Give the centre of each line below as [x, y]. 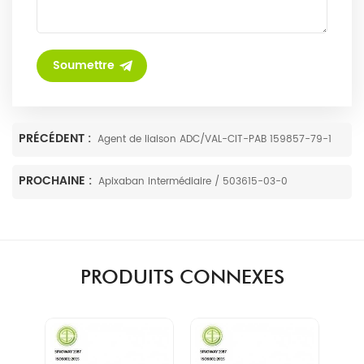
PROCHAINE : [57, 180]
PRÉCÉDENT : [56, 138]
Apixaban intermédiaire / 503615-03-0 [193, 181]
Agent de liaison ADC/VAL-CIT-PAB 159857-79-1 [214, 139]
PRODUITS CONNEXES [182, 276]
